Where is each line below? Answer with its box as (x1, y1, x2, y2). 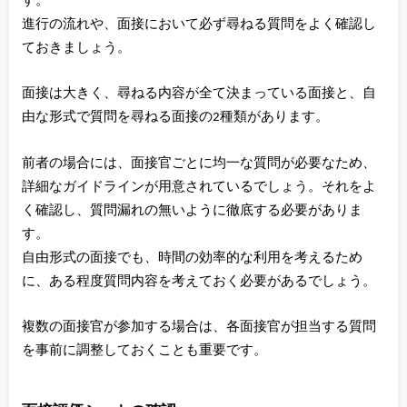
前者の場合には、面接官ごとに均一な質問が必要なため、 (21, 155, 376, 171)
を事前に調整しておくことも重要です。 (21, 343, 267, 359)
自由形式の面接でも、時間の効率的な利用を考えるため (21, 250, 362, 265)
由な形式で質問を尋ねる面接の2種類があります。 (21, 110, 329, 125)
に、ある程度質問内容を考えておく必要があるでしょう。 (21, 273, 376, 289)
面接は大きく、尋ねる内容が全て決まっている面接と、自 (21, 86, 376, 102)
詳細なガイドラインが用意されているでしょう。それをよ (21, 179, 376, 194)
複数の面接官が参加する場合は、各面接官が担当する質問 (21, 320, 376, 335)
